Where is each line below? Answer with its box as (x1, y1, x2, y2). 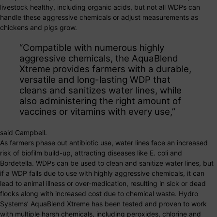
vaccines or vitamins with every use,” (19, 106, 175, 117)
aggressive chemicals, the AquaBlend (19, 52, 178, 64)
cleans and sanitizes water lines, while (19, 84, 182, 96)
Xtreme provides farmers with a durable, (19, 63, 191, 75)
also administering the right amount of (19, 95, 181, 107)
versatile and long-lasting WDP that (19, 74, 170, 85)
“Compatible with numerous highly (19, 42, 164, 53)
